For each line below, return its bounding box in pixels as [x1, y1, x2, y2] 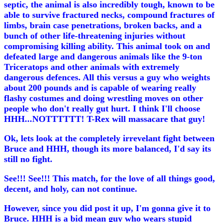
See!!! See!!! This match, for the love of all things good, [4, 173, 215, 183]
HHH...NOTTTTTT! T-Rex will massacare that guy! [4, 114, 205, 124]
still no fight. [4, 154, 53, 164]
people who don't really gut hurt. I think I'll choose [4, 104, 200, 113]
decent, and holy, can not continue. [4, 184, 137, 194]
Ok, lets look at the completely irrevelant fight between [4, 133, 215, 143]
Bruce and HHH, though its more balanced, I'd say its [4, 144, 211, 154]
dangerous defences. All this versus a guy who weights [4, 72, 210, 82]
